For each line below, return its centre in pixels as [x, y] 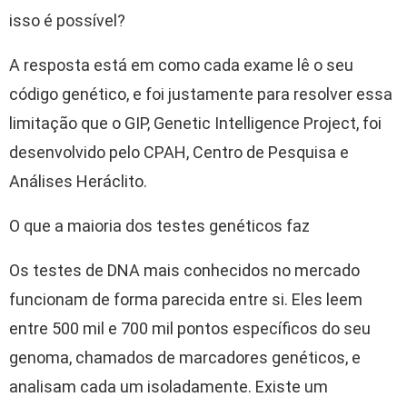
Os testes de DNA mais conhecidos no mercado [184, 270]
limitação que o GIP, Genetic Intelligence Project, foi [195, 123]
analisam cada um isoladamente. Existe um [169, 386]
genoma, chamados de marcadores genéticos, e [185, 357]
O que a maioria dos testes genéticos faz [159, 225]
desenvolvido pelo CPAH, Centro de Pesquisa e [179, 152]
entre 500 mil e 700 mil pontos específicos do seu [190, 328]
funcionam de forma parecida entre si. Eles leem [186, 299]
